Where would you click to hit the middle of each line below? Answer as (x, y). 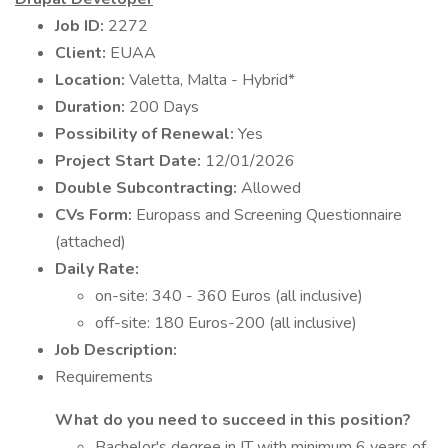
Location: (92, 80)
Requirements (104, 377)
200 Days (164, 107)
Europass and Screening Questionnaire (269, 215)
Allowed (271, 188)
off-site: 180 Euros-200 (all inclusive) (226, 323)
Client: (82, 53)
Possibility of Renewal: (146, 134)
